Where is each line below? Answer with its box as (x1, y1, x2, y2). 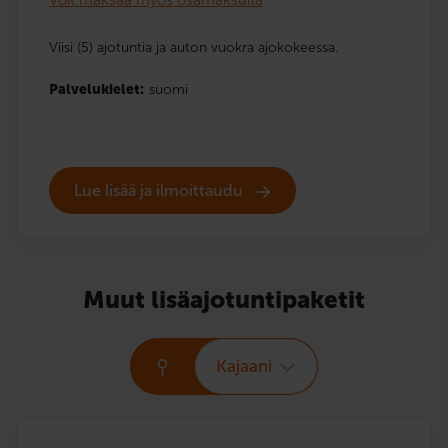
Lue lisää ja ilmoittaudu (74, 181, 247, 201)
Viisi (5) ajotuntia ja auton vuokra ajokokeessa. (49, 38, 338, 56)
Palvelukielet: (49, 80, 144, 98)
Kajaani (216, 355, 272, 376)
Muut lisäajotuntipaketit (83, 284, 365, 314)
